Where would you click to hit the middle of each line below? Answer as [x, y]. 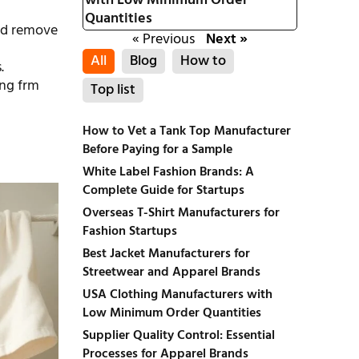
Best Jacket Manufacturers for [166, 254]
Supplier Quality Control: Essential [178, 336]
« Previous [163, 40]
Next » [226, 40]
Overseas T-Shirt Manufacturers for [181, 213]
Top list [113, 90]
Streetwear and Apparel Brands [171, 272]
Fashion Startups [129, 232]
